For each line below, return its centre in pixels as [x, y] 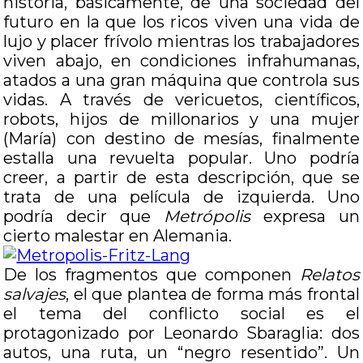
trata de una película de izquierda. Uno [181, 197]
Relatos [329, 275]
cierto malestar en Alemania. [118, 236]
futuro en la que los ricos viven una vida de [181, 22]
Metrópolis [207, 216]
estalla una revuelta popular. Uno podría [181, 158]
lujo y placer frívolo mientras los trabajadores [181, 41]
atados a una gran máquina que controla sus [181, 80]
